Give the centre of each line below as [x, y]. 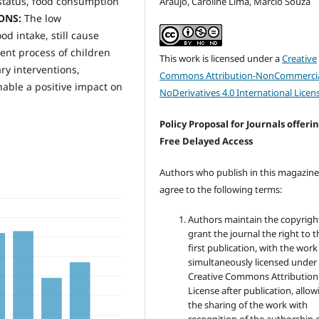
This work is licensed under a [221, 59]
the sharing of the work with [248, 305]
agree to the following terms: [221, 190]
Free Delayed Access [206, 141]
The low [43, 18]
